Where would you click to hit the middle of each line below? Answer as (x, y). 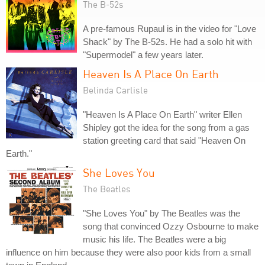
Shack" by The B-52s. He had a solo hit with (167, 42)
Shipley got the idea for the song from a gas (166, 127)
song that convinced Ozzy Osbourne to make (171, 226)
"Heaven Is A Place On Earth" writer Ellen (162, 114)
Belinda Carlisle (115, 90)
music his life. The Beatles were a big (154, 239)
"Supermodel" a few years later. (143, 55)
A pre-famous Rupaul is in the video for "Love (169, 29)
